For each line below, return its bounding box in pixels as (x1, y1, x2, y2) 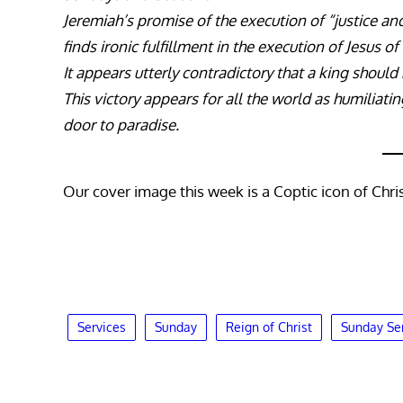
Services (77, 318, 126, 335)
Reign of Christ (226, 318, 312, 335)
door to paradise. (63, 115, 179, 135)
